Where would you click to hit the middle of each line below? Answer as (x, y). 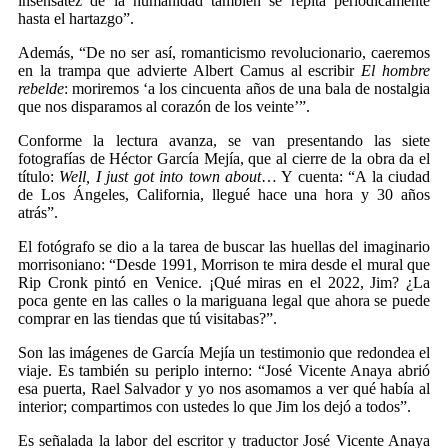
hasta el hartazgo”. (76, 18)
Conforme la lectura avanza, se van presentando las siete (224, 140)
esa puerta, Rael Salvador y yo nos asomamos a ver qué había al (224, 388)
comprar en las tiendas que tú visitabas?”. (147, 318)
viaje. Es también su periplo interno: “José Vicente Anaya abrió (224, 370)
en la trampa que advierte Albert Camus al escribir (190, 70)
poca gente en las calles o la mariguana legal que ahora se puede (224, 300)
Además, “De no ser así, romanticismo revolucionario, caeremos (224, 52)
